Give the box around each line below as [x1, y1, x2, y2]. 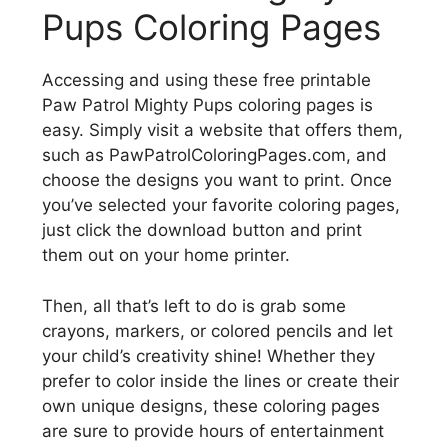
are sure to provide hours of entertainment [42, 420, 384, 441]
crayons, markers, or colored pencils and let [42, 320, 393, 341]
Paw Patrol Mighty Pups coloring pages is [42, 95, 373, 116]
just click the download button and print [42, 220, 362, 241]
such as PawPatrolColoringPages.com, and [42, 145, 387, 166]
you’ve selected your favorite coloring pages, [42, 195, 400, 216]
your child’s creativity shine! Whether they [42, 345, 375, 366]
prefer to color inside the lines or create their [42, 370, 399, 391]
